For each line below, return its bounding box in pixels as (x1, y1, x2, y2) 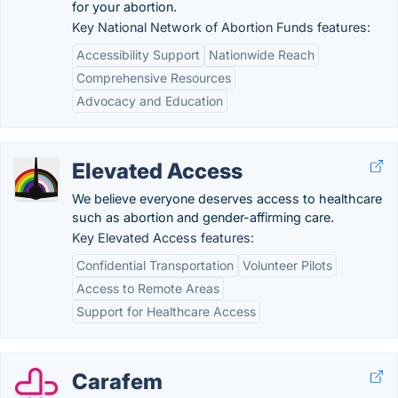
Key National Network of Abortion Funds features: (72, 20, 370, 35)
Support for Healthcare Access (76, 304, 256, 319)
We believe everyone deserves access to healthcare (72, 191, 382, 206)
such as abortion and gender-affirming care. (72, 210, 334, 225)
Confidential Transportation (76, 258, 234, 273)
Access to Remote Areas (76, 281, 219, 296)
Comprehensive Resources (76, 70, 231, 85)
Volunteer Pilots (243, 258, 332, 273)
